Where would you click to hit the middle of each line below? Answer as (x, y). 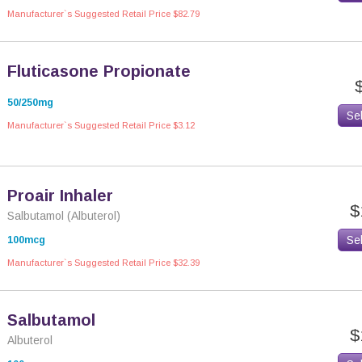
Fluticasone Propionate (99, 71)
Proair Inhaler (60, 196)
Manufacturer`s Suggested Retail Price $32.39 (103, 263)
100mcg (26, 240)
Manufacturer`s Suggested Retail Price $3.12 (101, 125)
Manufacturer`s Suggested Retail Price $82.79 (103, 14)
